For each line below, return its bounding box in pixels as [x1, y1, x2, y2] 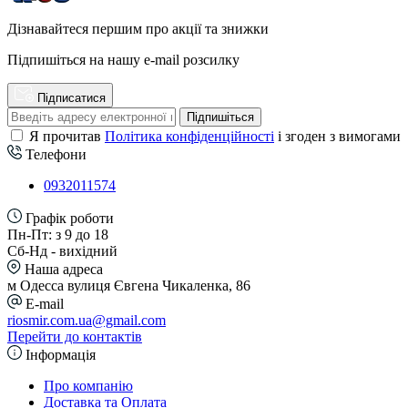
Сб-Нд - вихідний [7, 243, 117, 260]
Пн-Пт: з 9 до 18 [7, 227, 108, 243]
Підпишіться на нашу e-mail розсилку [7, 52, 240, 68]
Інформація [22, 347, 96, 363]
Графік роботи [22, 210, 114, 227]
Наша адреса [21, 261, 103, 278]
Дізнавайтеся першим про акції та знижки [7, 21, 269, 37]
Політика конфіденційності [105, 128, 274, 145]
